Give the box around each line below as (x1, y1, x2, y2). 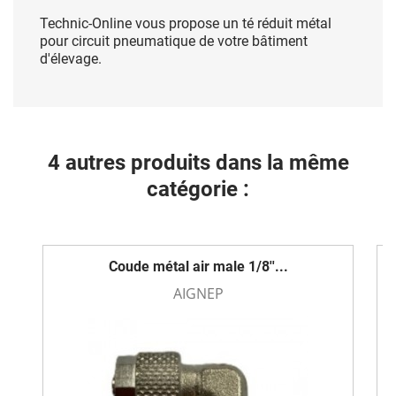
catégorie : (147, 177, 249, 202)
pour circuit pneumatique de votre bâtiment (40, 33, 308, 49)
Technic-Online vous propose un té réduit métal (40, 15, 331, 32)
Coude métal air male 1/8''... (108, 258, 288, 275)
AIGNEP (172, 284, 224, 303)
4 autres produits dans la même (47, 150, 349, 175)
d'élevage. (40, 50, 102, 67)
